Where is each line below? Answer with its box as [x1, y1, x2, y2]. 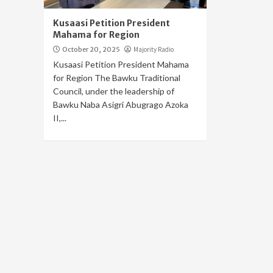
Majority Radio [133, 45, 174, 54]
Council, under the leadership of [53, 86, 174, 96]
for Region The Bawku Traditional [53, 73, 180, 83]
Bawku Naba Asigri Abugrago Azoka [53, 99, 188, 110]
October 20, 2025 [62, 45, 120, 54]
